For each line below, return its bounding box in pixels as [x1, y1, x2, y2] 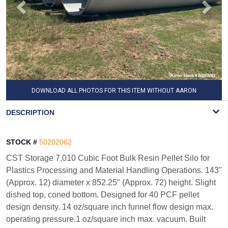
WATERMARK [95, 100, 133, 107]
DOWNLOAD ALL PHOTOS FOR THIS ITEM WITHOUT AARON [32, 87, 196, 94]
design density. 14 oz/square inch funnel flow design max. [6, 203, 213, 211]
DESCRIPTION [6, 108, 54, 117]
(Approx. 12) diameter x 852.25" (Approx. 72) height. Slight [6, 178, 216, 187]
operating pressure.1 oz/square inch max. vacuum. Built [6, 215, 206, 223]
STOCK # [6, 138, 37, 146]
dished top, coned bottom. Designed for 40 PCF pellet [6, 190, 199, 199]
